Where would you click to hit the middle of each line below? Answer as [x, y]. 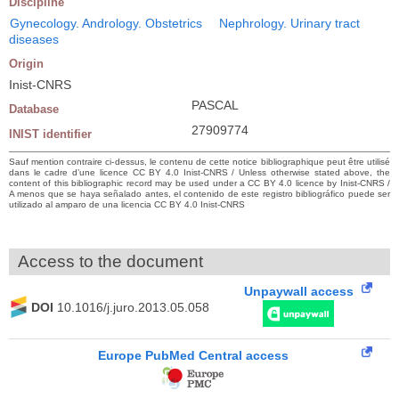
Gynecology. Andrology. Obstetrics [106, 23]
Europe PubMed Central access [193, 355]
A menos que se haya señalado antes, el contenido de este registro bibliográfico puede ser [199, 194]
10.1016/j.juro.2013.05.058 [133, 307]
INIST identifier [50, 134]
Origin [26, 64]
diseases [34, 39]
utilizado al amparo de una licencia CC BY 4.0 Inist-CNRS [127, 204]
